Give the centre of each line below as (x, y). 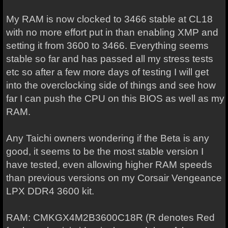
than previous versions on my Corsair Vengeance (114, 178)
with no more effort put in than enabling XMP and (112, 32)
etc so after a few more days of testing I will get (107, 72)
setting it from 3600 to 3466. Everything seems (107, 46)
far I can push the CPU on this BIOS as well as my (115, 98)
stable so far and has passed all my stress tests (109, 59)
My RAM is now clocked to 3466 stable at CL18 (109, 19)
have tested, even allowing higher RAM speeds (109, 165)
